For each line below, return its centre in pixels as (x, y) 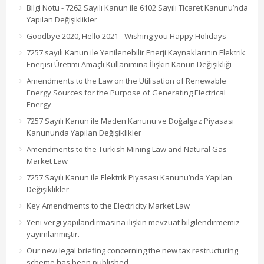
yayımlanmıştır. (53, 234)
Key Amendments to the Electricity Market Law (108, 206)
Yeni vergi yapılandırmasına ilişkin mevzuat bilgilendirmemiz (133, 222)
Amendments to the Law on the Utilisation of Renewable (126, 81)
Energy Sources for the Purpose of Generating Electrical (126, 93)
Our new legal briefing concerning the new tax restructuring (132, 251)
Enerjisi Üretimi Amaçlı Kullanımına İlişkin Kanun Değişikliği (129, 65)
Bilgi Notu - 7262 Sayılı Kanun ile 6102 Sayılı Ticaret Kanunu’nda (137, 8)
